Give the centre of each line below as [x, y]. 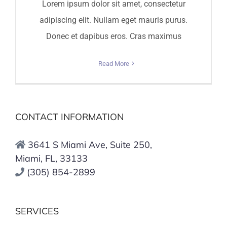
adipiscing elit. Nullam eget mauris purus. [113, 20]
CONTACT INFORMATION [69, 117]
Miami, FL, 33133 [51, 158]
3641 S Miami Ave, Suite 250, [90, 144]
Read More [113, 63]
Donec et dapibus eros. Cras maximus [113, 36]
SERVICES [37, 211]
